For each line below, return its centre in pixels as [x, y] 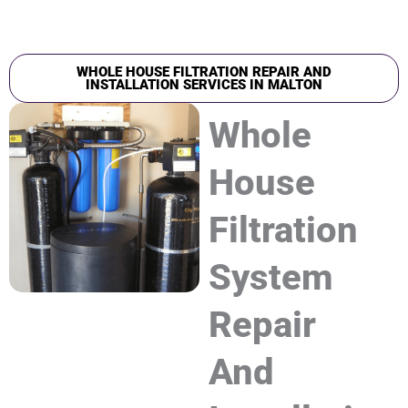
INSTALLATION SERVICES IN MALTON [204, 84]
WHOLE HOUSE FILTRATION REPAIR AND [204, 71]
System [270, 277]
